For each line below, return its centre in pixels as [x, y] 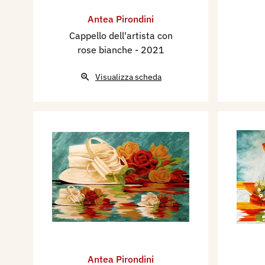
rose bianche [106, 49]
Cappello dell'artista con [121, 35]
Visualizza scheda [128, 77]
